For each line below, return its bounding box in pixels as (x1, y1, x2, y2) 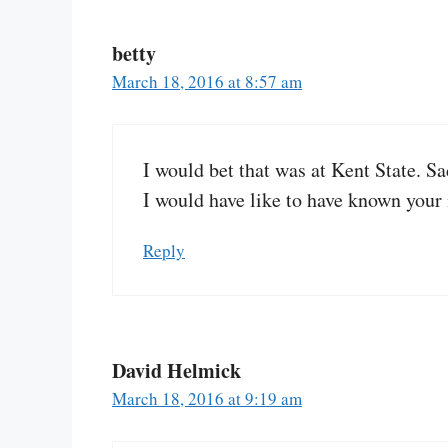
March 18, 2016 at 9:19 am (112, 386, 302, 410)
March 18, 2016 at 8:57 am (112, 69, 302, 93)
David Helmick (112, 355, 241, 385)
